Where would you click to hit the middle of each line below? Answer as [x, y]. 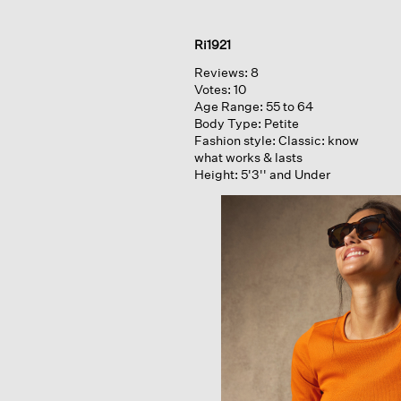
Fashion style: [235, 141]
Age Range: [228, 107]
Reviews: [221, 73]
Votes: [213, 90]
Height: [216, 175]
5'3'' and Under [285, 175]
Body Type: [227, 124]
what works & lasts [248, 158]
